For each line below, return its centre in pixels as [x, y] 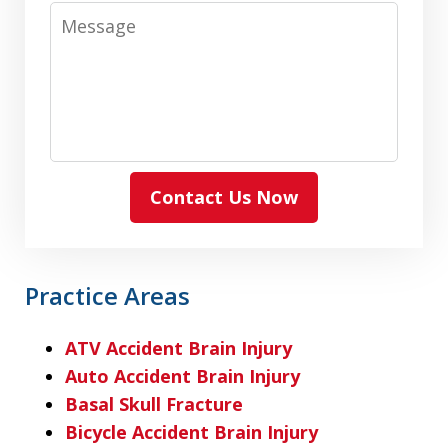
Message [89, 14]
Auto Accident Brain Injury [182, 375]
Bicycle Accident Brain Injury [191, 431]
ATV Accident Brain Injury [178, 347]
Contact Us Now [224, 196]
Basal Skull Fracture [154, 403]
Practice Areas [107, 295]
